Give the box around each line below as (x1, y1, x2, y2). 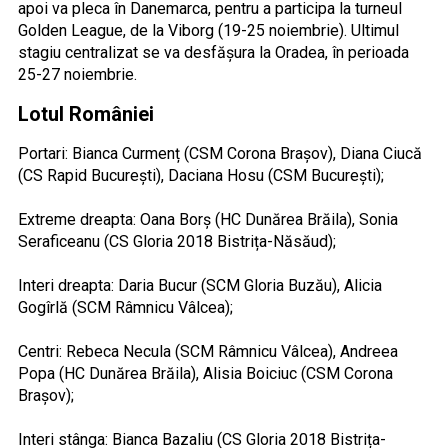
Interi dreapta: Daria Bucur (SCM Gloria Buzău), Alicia (17, 275, 382, 295)
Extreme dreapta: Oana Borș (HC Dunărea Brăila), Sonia (17, 209, 398, 229)
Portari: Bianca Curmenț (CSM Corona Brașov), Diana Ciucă (17, 143, 422, 163)
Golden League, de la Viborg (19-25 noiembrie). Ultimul (17, 20, 399, 40)
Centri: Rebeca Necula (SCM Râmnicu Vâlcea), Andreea (17, 341, 398, 361)
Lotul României (17, 102, 154, 127)
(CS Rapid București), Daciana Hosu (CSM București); (17, 165, 384, 185)
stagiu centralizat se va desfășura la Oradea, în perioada (17, 42, 409, 62)
